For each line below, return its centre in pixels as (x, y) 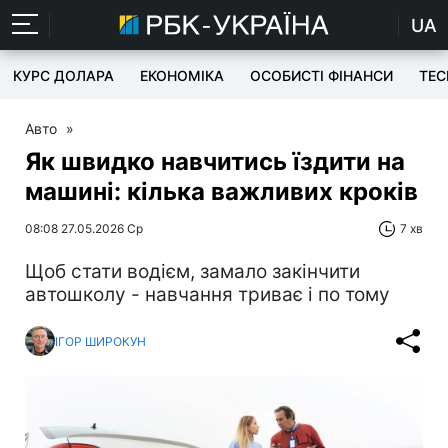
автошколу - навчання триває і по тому (207, 294)
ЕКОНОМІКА (182, 75)
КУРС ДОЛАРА (63, 75)
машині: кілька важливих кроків (221, 191)
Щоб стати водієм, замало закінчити (192, 271)
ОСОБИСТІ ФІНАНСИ (321, 75)
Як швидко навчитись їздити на (215, 161)
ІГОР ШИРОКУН (100, 341)
